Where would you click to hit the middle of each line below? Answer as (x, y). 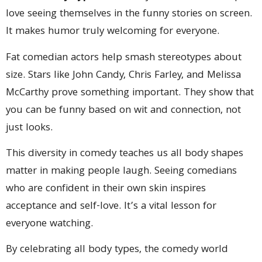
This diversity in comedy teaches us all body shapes (125, 154)
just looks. (29, 128)
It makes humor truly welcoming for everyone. (113, 32)
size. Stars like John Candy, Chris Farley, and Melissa (123, 75)
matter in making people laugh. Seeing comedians (121, 172)
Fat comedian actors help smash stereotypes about (124, 58)
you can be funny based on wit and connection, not (123, 111)
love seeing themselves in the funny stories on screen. (129, 15)
